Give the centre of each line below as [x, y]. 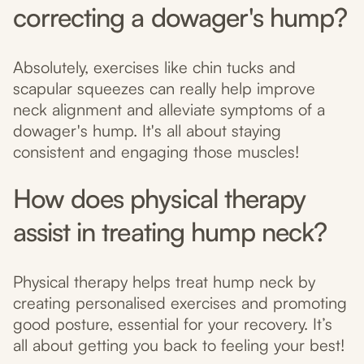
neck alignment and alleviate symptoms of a [169, 110]
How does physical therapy [160, 199]
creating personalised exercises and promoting [180, 303]
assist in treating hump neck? [170, 232]
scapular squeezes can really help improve [164, 89]
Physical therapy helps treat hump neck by [164, 282]
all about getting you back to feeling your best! [179, 345]
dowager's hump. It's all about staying [147, 131]
